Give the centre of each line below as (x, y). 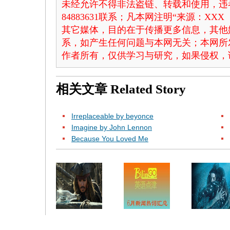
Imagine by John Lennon (112, 127)
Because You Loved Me (110, 139)
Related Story (148, 89)
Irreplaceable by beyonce (112, 116)
